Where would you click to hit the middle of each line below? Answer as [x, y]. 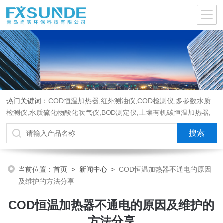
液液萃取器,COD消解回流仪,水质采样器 [69, 124]
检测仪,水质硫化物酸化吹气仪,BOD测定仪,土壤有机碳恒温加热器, [109, 112]
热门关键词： [28, 101]
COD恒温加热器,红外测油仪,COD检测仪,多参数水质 [130, 101]
